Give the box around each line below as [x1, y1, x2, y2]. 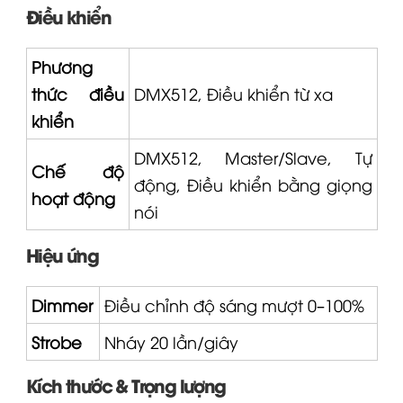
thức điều [31, 81, 124, 104]
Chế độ [31, 158, 124, 182]
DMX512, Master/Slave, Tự [133, 145, 372, 168]
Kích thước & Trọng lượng [25, 371, 226, 398]
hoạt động [31, 185, 115, 209]
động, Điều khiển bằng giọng [133, 172, 372, 195]
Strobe [31, 329, 82, 353]
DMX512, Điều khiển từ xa [133, 81, 333, 104]
